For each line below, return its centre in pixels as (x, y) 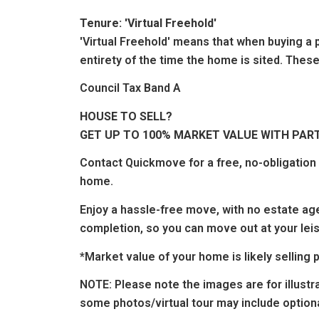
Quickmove (156, 163)
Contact (101, 163)
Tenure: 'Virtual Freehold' (148, 23)
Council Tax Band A (130, 88)
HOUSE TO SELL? (126, 116)
